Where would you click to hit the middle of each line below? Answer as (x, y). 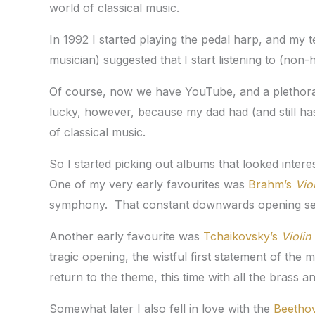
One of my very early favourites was (149, 184)
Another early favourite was (126, 236)
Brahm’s (272, 184)
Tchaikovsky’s (242, 236)
